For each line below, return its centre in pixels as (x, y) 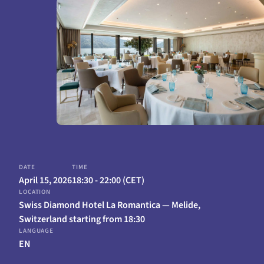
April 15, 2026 (45, 180)
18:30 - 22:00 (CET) (108, 180)
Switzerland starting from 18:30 (82, 219)
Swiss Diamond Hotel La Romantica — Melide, (110, 205)
